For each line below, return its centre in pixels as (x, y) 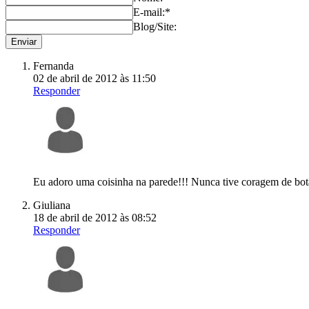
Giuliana (52, 205)
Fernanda (53, 66)
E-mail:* (152, 12)
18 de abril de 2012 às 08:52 (95, 217)
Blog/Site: (155, 26)
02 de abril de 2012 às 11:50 (94, 78)
